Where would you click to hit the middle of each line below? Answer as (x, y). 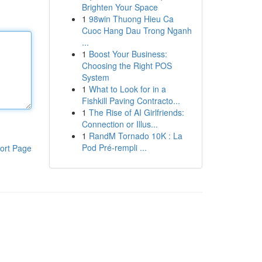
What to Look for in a (127, 89)
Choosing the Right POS (127, 65)
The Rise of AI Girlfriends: (136, 112)
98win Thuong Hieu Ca (131, 19)
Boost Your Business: (128, 54)
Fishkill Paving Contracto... (131, 101)
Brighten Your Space (120, 7)
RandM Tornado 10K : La (135, 136)
